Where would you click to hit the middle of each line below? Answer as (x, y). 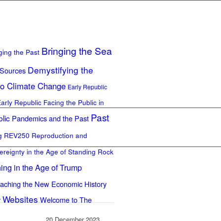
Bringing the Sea (77, 51)
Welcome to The (66, 200)
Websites (20, 199)
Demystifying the (60, 70)
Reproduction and (59, 135)
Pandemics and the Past (50, 118)
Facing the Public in (74, 102)
